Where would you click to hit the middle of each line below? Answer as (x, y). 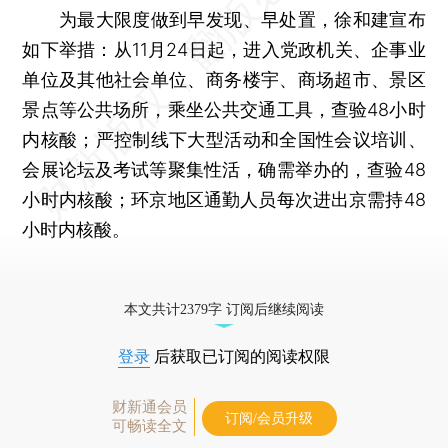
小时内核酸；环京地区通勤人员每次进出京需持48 (224, 199)
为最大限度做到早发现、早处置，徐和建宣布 (224, 19)
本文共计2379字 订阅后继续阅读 (224, 309)
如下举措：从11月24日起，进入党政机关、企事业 (224, 49)
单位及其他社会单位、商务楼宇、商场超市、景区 (224, 79)
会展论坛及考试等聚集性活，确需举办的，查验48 (224, 169)
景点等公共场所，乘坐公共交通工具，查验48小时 (224, 109)
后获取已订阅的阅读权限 (240, 356)
